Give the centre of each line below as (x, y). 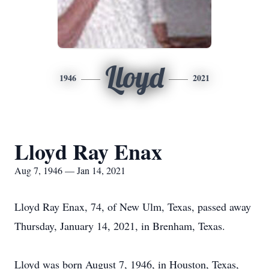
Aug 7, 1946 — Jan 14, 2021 (70, 170)
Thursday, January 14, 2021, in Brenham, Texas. (120, 226)
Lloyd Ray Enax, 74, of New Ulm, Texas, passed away (133, 207)
